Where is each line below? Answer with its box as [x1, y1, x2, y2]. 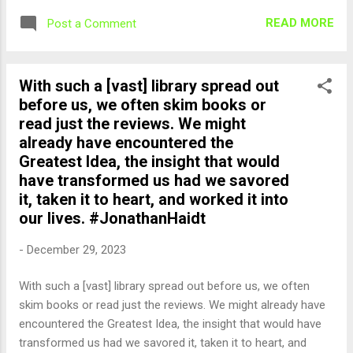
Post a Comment [47, 16, 136, 31]
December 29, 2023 [27, 242, 126, 257]
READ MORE [266, 16, 334, 30]
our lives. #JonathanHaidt [19, 208, 206, 228]
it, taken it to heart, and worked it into [19, 189, 288, 209]
